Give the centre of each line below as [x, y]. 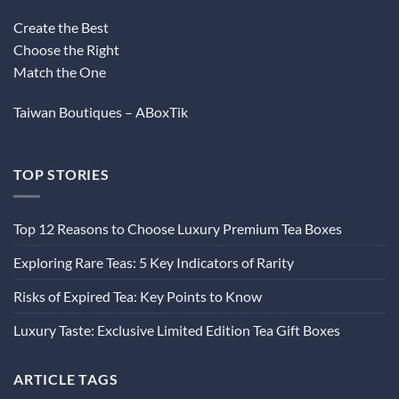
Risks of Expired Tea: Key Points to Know [138, 296]
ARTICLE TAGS [66, 379]
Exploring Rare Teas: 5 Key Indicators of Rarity [154, 262]
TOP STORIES [61, 175]
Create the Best [61, 27]
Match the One [60, 71]
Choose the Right [66, 49]
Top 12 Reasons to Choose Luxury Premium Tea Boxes [178, 228]
